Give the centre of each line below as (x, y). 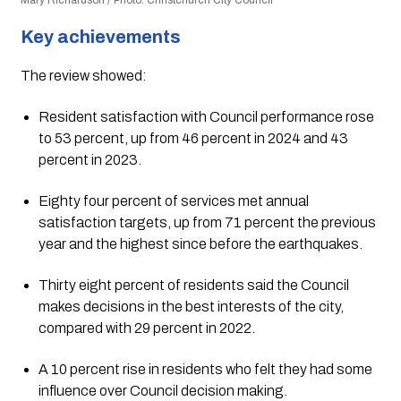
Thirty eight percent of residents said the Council (193, 286)
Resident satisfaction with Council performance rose (206, 117)
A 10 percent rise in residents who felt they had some (205, 370)
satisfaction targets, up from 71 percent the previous (207, 223)
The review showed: (83, 76)
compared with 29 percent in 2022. (146, 328)
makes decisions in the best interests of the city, (191, 307)
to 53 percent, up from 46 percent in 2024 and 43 (193, 139)
